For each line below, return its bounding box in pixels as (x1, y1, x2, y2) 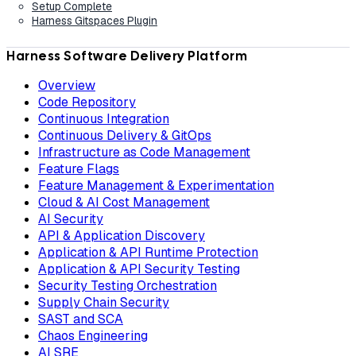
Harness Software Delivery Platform (6, 48, 247, 65)
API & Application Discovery (38, 227, 205, 245)
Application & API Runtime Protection (38, 244, 258, 261)
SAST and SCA (38, 311, 123, 328)
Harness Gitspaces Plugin (32, 14, 157, 29)
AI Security (38, 211, 103, 228)
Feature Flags (38, 161, 119, 178)
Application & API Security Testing (38, 261, 240, 278)
